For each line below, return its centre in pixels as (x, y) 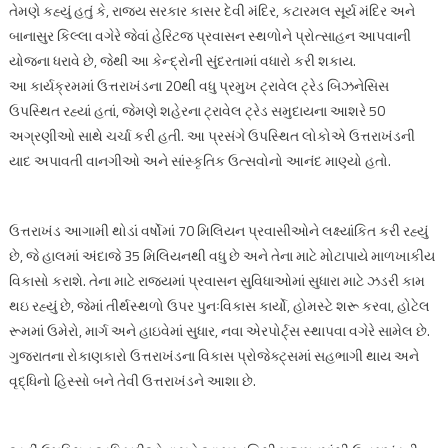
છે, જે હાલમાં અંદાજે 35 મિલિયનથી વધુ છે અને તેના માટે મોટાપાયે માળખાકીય (221, 255)
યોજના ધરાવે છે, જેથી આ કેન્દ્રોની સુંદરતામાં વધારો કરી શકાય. (182, 60)
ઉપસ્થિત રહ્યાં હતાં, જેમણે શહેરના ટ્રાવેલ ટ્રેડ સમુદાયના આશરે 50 (196, 110)
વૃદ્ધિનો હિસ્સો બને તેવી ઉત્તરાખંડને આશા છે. (132, 380)
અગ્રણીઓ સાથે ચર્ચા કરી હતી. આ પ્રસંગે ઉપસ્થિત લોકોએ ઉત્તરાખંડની (211, 135)
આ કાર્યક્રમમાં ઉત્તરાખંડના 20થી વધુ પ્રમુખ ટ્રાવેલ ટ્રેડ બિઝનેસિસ (198, 85)
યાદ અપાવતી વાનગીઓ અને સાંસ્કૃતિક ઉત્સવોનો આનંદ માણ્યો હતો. (199, 160)
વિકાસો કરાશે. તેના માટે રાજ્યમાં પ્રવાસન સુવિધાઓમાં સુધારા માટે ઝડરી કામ (216, 280)
